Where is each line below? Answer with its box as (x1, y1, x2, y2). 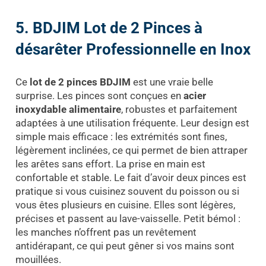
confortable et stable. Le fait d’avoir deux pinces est (15, 171, 246, 183)
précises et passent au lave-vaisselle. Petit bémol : (15, 212, 240, 224)
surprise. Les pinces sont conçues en (15, 89, 183, 102)
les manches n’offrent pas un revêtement (15, 226, 197, 238)
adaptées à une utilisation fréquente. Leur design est (15, 116, 249, 129)
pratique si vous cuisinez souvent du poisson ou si (15, 185, 239, 197)
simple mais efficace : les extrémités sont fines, (15, 130, 227, 142)
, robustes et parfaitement (121, 103, 237, 115)
